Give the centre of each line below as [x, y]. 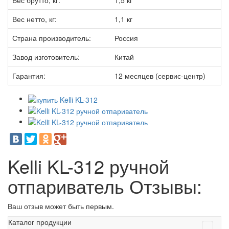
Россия [126, 38]
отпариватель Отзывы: [105, 186]
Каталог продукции [40, 222]
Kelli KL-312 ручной [88, 166]
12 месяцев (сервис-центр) [160, 76]
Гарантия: [29, 76]
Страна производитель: [52, 38]
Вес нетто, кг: [35, 19]
